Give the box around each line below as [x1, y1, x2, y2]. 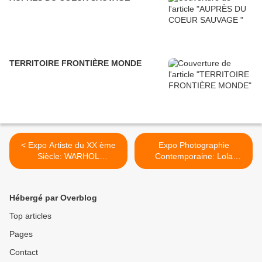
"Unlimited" [48, 163, 89, 173]
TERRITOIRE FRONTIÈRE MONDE [9, 58, 142, 68]
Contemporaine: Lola [154, 151, 233, 161]
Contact [9, 247, 38, 257]
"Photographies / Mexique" [144, 174, 243, 184]
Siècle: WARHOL [37, 151, 99, 161]
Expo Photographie [158, 140, 229, 150]
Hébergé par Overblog [9, 193, 97, 203]
